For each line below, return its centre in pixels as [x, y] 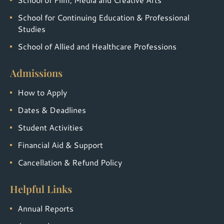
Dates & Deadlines [52, 109]
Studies [31, 28]
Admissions [36, 72]
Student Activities [50, 127]
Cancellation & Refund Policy [70, 162]
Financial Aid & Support [60, 144]
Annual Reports [45, 208]
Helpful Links [41, 188]
